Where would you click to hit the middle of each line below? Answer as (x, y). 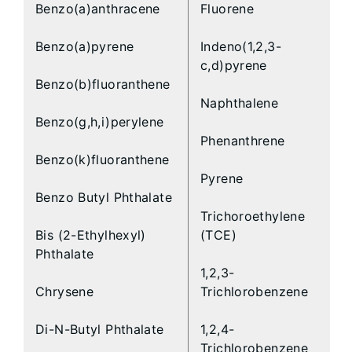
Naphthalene (240, 103)
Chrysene (65, 292)
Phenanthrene (243, 141)
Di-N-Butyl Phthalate (100, 330)
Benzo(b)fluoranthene (103, 84)
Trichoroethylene (253, 216)
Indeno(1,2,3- (241, 47)
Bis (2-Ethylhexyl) (91, 235)
